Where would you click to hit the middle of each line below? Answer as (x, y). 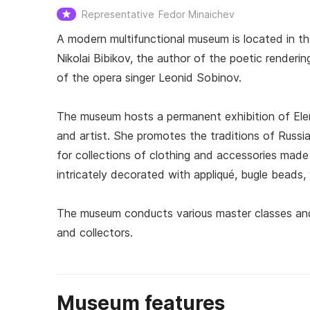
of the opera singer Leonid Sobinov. (149, 77)
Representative (118, 14)
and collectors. (95, 232)
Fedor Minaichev (197, 14)
